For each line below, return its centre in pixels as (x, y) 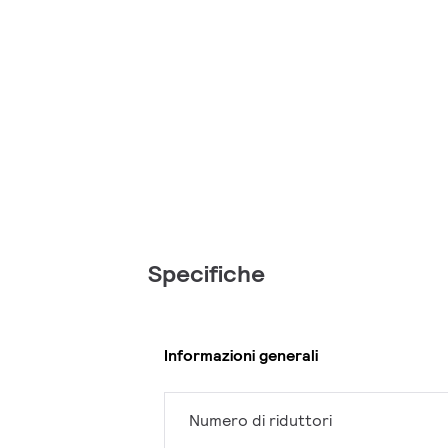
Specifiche (206, 274)
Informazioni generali (241, 355)
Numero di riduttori (260, 421)
